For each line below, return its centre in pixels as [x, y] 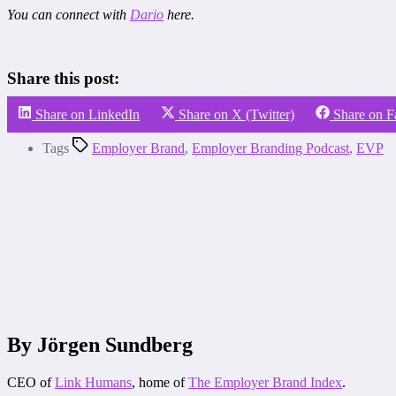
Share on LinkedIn [88, 115]
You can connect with [69, 14]
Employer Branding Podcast [270, 148]
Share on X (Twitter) [236, 115]
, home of [160, 382]
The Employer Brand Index [265, 382]
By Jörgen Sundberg [100, 344]
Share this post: [63, 79]
